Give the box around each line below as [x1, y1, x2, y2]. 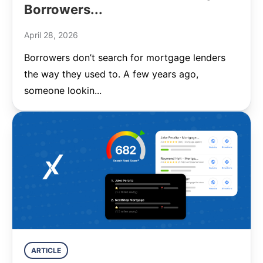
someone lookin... [24, 85, 102, 96]
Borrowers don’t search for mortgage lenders [24, 52, 225, 63]
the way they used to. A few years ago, [24, 68, 198, 80]
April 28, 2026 [24, 30, 78, 40]
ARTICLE [31, 246, 61, 255]
